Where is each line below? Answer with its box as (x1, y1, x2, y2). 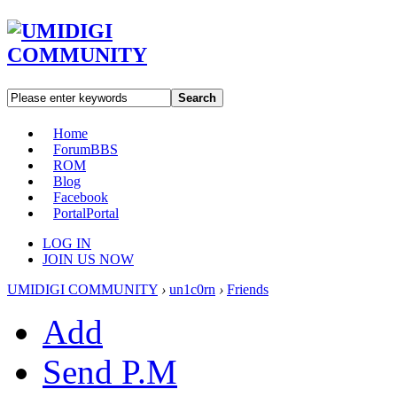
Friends (227, 281, 269, 297)
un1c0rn (169, 281, 215, 297)
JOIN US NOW (43, 251, 134, 267)
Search (178, 90, 216, 105)
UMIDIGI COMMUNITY (7, 281, 158, 297)
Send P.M (43, 352, 177, 391)
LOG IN (43, 235, 91, 251)
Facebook (53, 189, 108, 205)
